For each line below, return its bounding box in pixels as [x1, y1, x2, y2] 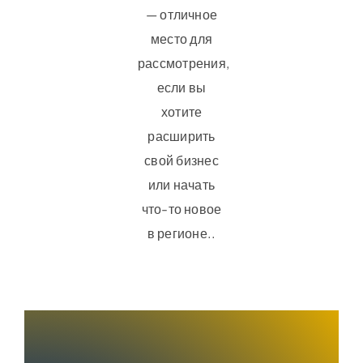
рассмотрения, [137, 53, 230, 71]
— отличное [145, 5, 218, 23]
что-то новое [141, 199, 222, 217]
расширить [147, 126, 216, 144]
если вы [156, 78, 207, 96]
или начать [147, 175, 216, 193]
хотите [160, 102, 203, 120]
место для [150, 29, 213, 47]
